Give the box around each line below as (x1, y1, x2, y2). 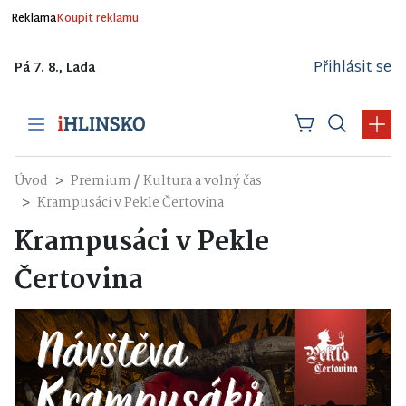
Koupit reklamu (56, 9, 139, 29)
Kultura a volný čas (143, 170, 262, 192)
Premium (71, 170, 134, 192)
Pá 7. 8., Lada (14, 57, 95, 80)
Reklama (11, 9, 56, 29)
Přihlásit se (314, 54, 391, 82)
